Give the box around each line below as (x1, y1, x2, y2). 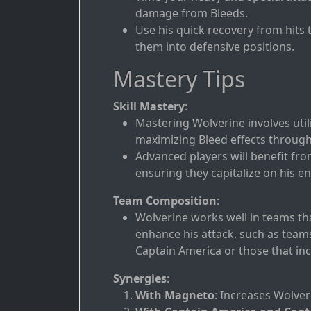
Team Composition (113, 193, 217, 209)
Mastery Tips (113, 64, 245, 94)
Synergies (113, 271, 167, 287)
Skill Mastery (113, 99, 185, 115)
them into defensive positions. (135, 39, 294, 55)
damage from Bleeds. (135, 6, 248, 22)
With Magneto (135, 287, 215, 303)
